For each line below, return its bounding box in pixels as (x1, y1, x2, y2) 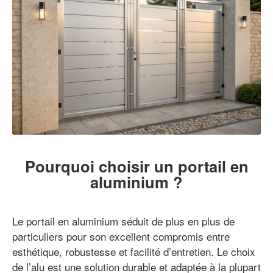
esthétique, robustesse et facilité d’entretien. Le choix (12, 243, 255, 259)
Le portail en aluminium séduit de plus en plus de (12, 213, 235, 229)
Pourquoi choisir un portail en (24, 154, 249, 177)
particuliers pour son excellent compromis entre (12, 228, 230, 244)
